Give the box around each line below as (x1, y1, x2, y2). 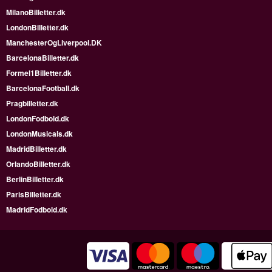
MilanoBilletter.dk (6, 7, 66, 18)
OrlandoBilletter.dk (6, 158, 70, 170)
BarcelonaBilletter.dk (6, 52, 79, 64)
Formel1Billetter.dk (6, 67, 72, 79)
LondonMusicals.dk (6, 128, 73, 140)
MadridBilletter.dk (6, 143, 67, 155)
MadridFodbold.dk (6, 204, 67, 216)
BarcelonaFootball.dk (6, 83, 80, 94)
